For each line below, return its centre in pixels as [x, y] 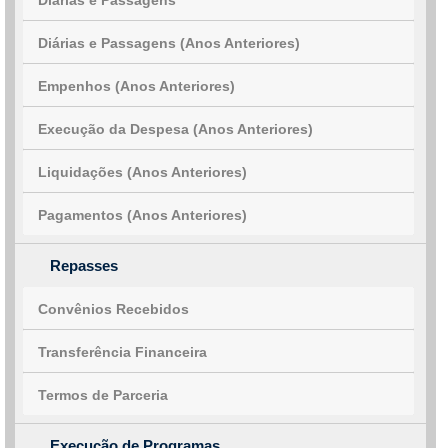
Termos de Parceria [103, 395]
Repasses [84, 265]
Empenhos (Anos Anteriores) [136, 86]
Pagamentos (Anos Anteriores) [142, 215]
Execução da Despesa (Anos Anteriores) [175, 129]
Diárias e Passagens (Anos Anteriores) [169, 43]
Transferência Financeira [122, 352]
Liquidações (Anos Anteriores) [142, 172]
